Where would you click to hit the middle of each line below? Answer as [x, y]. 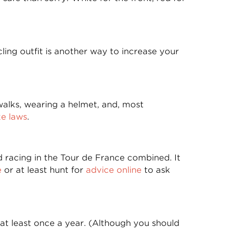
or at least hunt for [43, 170]
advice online [113, 170]
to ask [156, 170]
